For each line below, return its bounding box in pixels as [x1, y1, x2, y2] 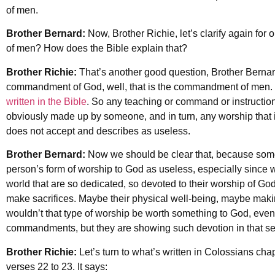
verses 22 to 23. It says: [6, 261, 107, 272]
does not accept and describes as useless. [6, 125, 190, 136]
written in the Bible [6, 96, 87, 107]
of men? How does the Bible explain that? [6, 43, 187, 54]
